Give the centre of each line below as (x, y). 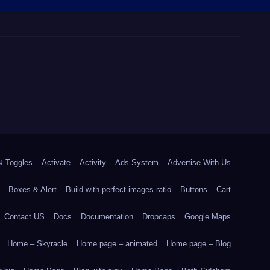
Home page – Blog (199, 244)
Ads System (137, 162)
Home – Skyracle (37, 244)
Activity (93, 162)
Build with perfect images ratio (118, 190)
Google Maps (208, 217)
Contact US (24, 217)
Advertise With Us (199, 162)
